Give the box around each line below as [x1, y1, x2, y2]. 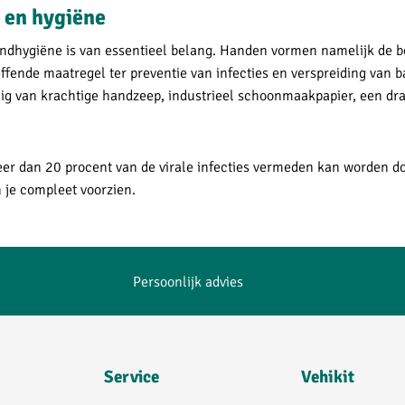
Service [104, 365, 160, 388]
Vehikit [300, 365, 354, 388]
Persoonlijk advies [133, 271, 243, 291]
